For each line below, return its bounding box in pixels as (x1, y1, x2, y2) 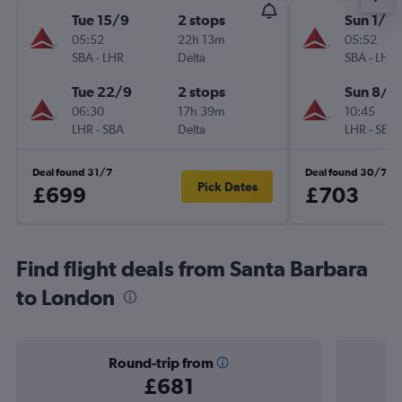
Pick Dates (197, 179, 258, 194)
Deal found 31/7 (32, 166, 113, 179)
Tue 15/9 (72, 12, 129, 28)
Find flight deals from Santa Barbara (16, 256, 368, 281)
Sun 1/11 (345, 12, 398, 28)
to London (16, 284, 115, 310)
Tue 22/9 (72, 83, 132, 100)
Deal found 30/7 (305, 166, 388, 179)
